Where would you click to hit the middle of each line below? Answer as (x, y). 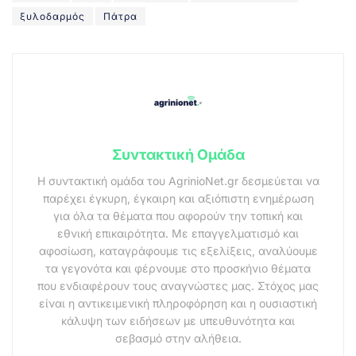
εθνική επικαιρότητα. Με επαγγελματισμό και (178, 233)
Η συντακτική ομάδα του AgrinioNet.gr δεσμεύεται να (178, 180)
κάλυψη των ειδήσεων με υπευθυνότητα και (178, 320)
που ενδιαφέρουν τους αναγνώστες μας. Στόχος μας (178, 285)
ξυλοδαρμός (52, 16)
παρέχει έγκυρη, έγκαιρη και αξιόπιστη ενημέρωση (178, 198)
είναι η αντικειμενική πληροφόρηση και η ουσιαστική (178, 303)
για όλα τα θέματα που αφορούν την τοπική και (178, 215)
